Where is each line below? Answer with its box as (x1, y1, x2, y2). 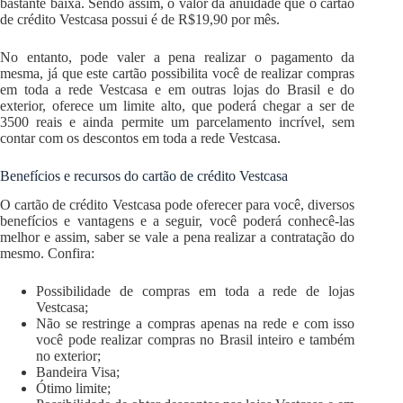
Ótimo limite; (36, 381, 111, 397)
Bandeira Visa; (36, 364, 120, 381)
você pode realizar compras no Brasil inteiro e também (36, 332, 355, 348)
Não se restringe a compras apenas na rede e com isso (36, 316, 355, 332)
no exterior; (36, 348, 101, 364)
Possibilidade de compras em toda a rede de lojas (36, 283, 355, 300)
